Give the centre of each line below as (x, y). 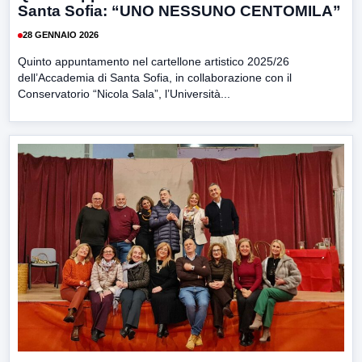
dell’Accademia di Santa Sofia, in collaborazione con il (155, 77)
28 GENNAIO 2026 (61, 35)
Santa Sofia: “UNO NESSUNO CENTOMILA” (179, 11)
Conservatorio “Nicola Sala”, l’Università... (124, 93)
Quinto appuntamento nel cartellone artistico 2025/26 (154, 61)
